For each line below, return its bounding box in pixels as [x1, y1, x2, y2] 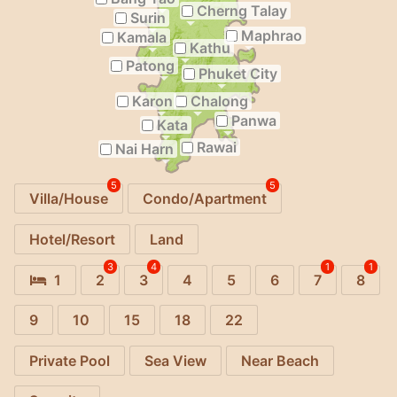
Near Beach [241, 351, 319, 370]
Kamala [116, 28, 167, 46]
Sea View [144, 351, 206, 370]
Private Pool [29, 351, 110, 370]
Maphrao [241, 27, 303, 44]
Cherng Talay [196, 2, 287, 19]
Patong [125, 57, 175, 74]
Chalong [191, 92, 249, 110]
